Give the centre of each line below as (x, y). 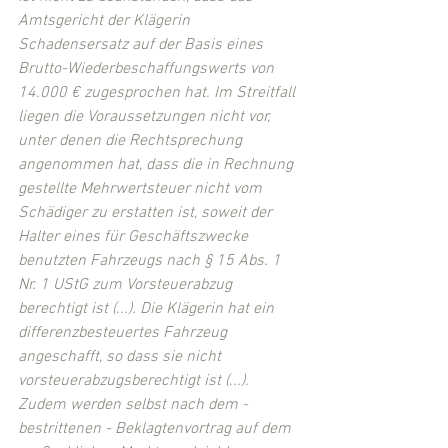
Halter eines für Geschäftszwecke (135, 236)
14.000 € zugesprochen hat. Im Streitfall (158, 92)
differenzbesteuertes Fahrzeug (124, 332)
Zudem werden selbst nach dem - (135, 404)
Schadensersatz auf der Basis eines (142, 44)
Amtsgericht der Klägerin (106, 20)
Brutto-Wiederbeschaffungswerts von (148, 68)
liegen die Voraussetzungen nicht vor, (146, 116)
